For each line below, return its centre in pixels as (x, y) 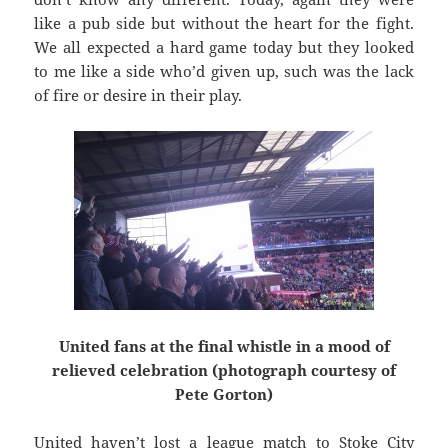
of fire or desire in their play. (138, 95)
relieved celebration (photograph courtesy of (224, 370)
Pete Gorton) (224, 394)
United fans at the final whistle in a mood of (224, 346)
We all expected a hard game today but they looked (224, 47)
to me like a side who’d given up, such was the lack (224, 71)
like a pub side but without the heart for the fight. (224, 23)
